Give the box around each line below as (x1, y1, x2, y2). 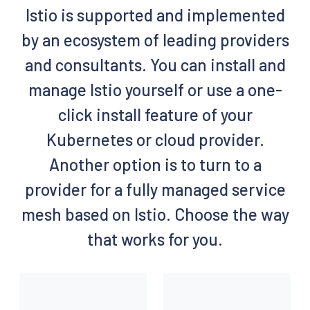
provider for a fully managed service (24, 179, 286, 199)
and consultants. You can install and (24, 55, 286, 75)
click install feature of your (57, 104, 253, 125)
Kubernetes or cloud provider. (46, 129, 264, 149)
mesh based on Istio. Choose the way (21, 204, 289, 224)
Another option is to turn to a (48, 154, 262, 174)
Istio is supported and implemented (25, 5, 285, 25)
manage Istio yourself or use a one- (28, 80, 282, 100)
